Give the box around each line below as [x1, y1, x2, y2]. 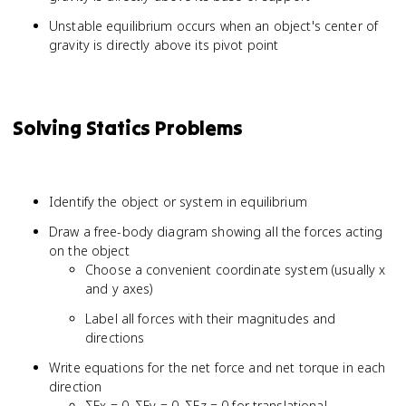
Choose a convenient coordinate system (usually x [85, 261, 386, 278]
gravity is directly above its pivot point [49, 36, 279, 53]
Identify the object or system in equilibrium [49, 193, 307, 210]
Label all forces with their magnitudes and [85, 310, 336, 327]
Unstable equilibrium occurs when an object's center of [49, 17, 379, 34]
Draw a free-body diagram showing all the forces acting [49, 223, 383, 240]
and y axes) [85, 280, 153, 297]
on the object [49, 242, 130, 259]
